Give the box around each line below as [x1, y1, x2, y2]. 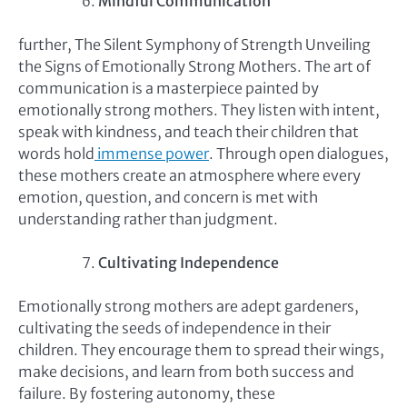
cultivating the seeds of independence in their [18, 319, 331, 338]
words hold [18, 144, 94, 164]
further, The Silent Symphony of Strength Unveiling [18, 35, 371, 55]
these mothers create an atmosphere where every [18, 166, 361, 185]
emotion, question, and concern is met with [18, 188, 318, 207]
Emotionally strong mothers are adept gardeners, [18, 297, 359, 316]
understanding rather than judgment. [18, 210, 278, 229]
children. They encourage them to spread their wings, [18, 341, 384, 360]
